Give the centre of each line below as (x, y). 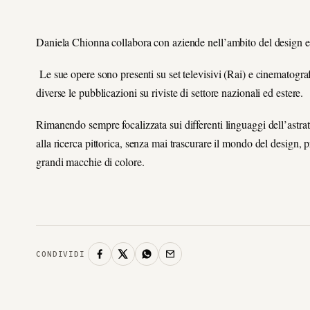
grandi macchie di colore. (90, 162)
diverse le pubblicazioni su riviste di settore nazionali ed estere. (170, 93)
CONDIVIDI (61, 254)
